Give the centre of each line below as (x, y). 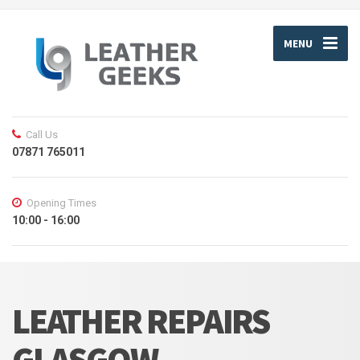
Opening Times (61, 203)
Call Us (42, 135)
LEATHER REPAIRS (141, 321)
